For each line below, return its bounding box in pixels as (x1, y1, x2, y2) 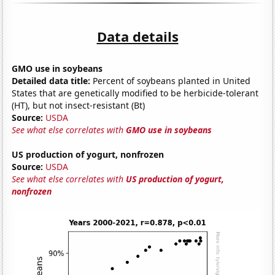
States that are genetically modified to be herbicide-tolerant (12, 87, 259, 99)
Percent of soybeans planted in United (90, 74, 251, 87)
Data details (96, 26, 179, 45)
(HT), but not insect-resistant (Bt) (12, 99, 145, 111)
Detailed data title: (12, 74, 91, 87)
